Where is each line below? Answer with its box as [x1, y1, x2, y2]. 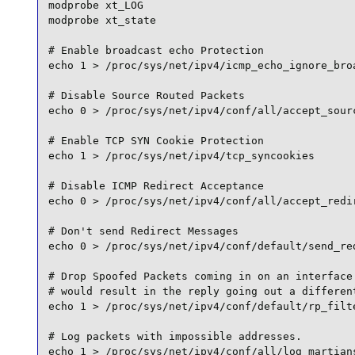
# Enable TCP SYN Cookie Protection [48, 135, 264, 147]
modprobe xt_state [48, 14, 156, 27]
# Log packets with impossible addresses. [48, 330, 302, 343]
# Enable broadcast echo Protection [48, 44, 264, 57]
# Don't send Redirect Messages [48, 225, 239, 238]
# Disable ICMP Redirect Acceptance [48, 180, 264, 193]
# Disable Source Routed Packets [48, 90, 245, 102]
